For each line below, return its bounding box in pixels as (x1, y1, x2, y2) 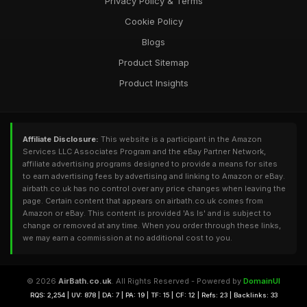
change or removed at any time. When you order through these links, (23, 221, 281, 230)
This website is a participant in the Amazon (99, 134, 262, 144)
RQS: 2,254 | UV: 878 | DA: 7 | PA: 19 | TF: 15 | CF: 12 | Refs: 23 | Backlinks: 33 (29, 291, 278, 299)
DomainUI (243, 276, 280, 286)
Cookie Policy (124, 16, 183, 27)
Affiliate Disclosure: (23, 134, 99, 144)
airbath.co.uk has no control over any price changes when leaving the (23, 184, 286, 193)
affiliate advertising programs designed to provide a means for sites (23, 159, 278, 169)
